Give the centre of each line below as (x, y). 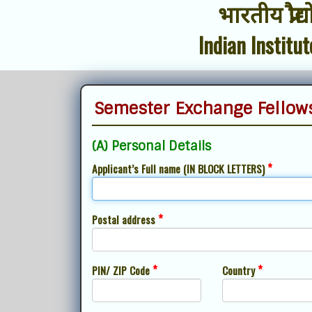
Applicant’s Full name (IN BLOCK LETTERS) (180, 169)
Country (240, 270)
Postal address (125, 219)
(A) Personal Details (151, 146)
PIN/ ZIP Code (122, 270)
